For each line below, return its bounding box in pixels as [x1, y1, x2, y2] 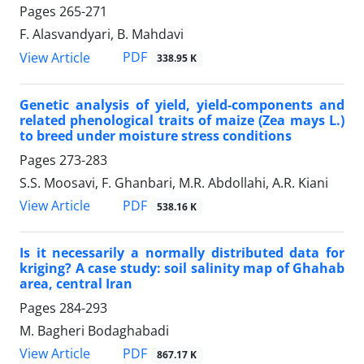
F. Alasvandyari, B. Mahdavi [19, 25, 184, 44]
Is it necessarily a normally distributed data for [19, 243, 344, 262]
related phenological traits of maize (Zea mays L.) [19, 110, 344, 129]
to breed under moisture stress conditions [19, 126, 292, 145]
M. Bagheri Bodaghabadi [19, 321, 169, 340]
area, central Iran [19, 274, 132, 292]
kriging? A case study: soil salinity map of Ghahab [19, 258, 344, 277]
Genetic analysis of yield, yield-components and [19, 95, 344, 114]
